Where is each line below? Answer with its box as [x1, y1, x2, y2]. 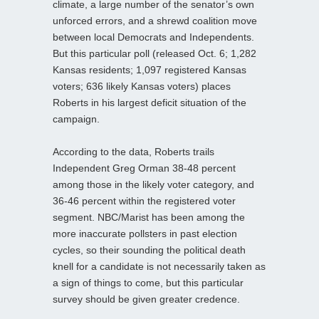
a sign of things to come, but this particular [53, 276, 244, 288]
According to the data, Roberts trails [53, 145, 214, 157]
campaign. [53, 113, 100, 125]
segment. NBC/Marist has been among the [53, 211, 245, 223]
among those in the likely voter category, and [53, 178, 254, 190]
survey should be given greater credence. [53, 293, 240, 305]
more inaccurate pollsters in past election [53, 227, 237, 239]
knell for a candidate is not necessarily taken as [53, 260, 266, 272]
